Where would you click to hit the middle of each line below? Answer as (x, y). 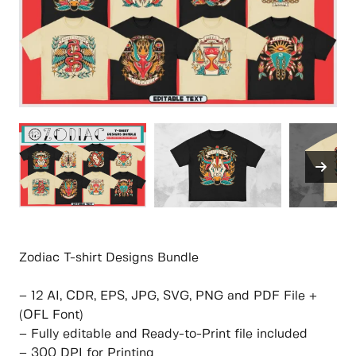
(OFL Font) (51, 315)
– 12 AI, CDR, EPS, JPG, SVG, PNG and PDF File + (168, 296)
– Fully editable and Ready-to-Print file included (163, 335)
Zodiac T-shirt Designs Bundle (109, 258)
